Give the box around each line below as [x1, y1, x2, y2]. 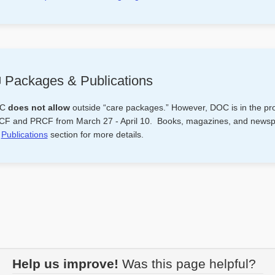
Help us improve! [12, 256, 118, 271]
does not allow [7, 102, 70, 112]
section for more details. [47, 129, 144, 139]
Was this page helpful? [118, 256, 263, 271]
